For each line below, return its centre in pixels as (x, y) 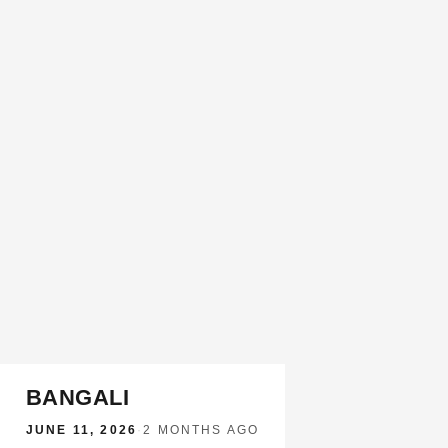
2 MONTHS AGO (201, 430)
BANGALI (78, 397)
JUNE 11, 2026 (82, 430)
